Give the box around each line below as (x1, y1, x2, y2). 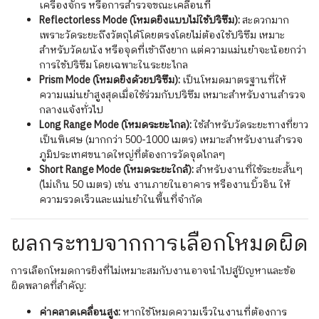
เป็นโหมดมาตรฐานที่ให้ (180, 72, 286, 89)
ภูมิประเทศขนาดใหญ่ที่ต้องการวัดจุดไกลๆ (39, 147, 225, 164)
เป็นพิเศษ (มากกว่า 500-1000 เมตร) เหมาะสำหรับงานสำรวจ (39, 132, 303, 149)
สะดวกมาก (240, 12, 289, 29)
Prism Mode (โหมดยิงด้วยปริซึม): (39, 72, 180, 89)
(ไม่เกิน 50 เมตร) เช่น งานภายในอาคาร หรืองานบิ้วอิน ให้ (39, 177, 291, 194)
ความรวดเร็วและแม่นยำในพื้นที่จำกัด (39, 192, 202, 209)
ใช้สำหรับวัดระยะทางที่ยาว (192, 117, 308, 134)
